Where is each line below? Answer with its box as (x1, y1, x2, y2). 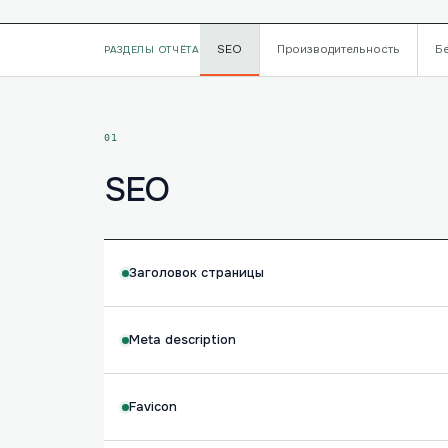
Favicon (129, 399, 177, 415)
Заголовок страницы (129, 265, 264, 281)
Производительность (276, 42, 400, 57)
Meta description (129, 332, 236, 348)
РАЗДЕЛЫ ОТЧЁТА (104, 43, 200, 56)
